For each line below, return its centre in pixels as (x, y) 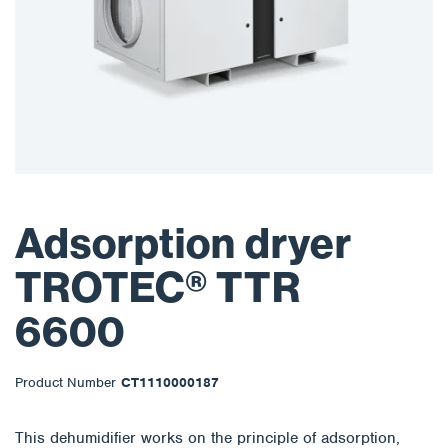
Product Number (65, 383)
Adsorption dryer (183, 244)
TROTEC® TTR (158, 288)
